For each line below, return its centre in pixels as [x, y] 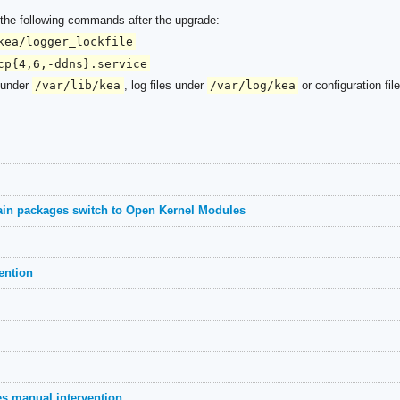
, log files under [165, 86]
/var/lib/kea [78, 86]
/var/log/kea [252, 86]
